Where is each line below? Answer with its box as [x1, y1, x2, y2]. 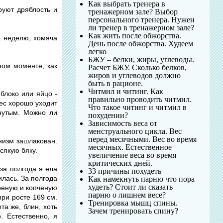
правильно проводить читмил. [88, 95, 192, 104]
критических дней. [88, 159, 153, 167]
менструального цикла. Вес [88, 127, 182, 135]
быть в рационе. [88, 79, 143, 88]
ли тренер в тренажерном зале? [88, 23, 195, 32]
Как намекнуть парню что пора [88, 175, 195, 183]
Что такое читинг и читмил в [88, 103, 187, 111]
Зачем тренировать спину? [88, 207, 179, 215]
